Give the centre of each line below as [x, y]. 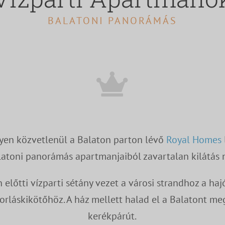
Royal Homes [194, 140]
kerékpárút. [113, 216]
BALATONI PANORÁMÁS [112, 21]
